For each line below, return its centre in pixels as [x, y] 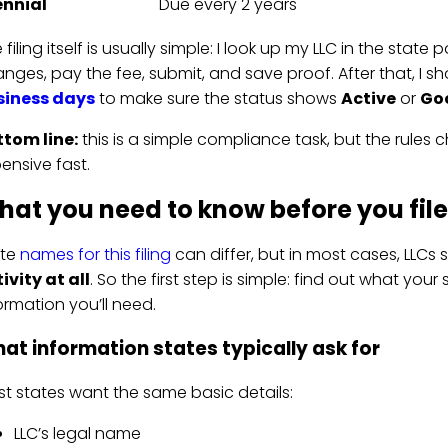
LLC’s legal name [77, 433]
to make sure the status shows [217, 99]
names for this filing [95, 255]
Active [368, 99]
